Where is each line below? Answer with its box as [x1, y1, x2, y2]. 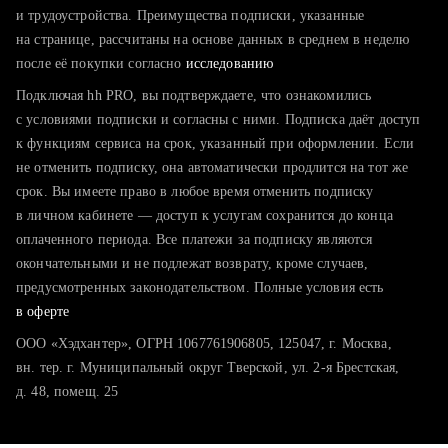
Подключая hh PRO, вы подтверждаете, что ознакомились [16, 88, 372, 103]
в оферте [16, 304, 70, 319]
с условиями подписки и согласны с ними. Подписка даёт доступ [16, 112, 421, 127]
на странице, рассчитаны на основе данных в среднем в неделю [16, 32, 410, 47]
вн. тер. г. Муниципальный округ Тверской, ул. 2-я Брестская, [16, 360, 400, 375]
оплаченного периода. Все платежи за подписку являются [16, 232, 373, 247]
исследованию [185, 56, 274, 71]
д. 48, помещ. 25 [16, 384, 119, 399]
